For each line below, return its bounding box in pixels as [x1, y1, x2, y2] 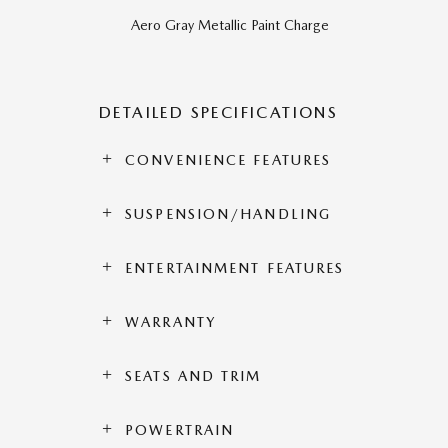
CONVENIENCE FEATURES [125, 151, 332, 168]
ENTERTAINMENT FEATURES [125, 259, 345, 276]
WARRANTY [125, 313, 216, 330]
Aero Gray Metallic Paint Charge [131, 16, 329, 33]
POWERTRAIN [125, 421, 235, 438]
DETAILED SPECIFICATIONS [99, 102, 339, 122]
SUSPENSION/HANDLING [125, 205, 332, 222]
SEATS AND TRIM [125, 367, 262, 384]
